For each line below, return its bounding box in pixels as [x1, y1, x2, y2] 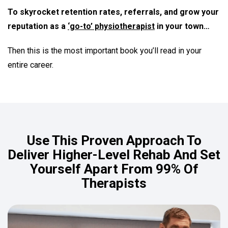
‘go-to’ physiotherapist [68, 21, 155, 31]
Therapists [81, 176, 147, 191]
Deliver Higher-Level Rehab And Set [8, 147, 220, 162]
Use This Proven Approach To [26, 133, 202, 148]
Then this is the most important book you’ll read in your [8, 46, 202, 55]
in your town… [155, 21, 210, 31]
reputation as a [8, 21, 68, 31]
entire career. [8, 60, 53, 70]
